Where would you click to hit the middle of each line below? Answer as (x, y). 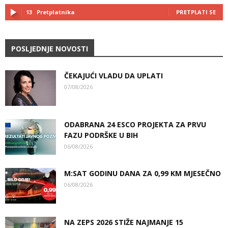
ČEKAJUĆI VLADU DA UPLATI (113, 76)
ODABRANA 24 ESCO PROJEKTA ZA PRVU (135, 124)
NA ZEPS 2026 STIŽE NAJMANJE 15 (124, 222)
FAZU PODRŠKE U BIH (101, 135)
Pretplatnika (56, 12)
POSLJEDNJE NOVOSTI (50, 49)
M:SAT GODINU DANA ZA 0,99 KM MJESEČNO (142, 173)
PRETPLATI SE (196, 12)
